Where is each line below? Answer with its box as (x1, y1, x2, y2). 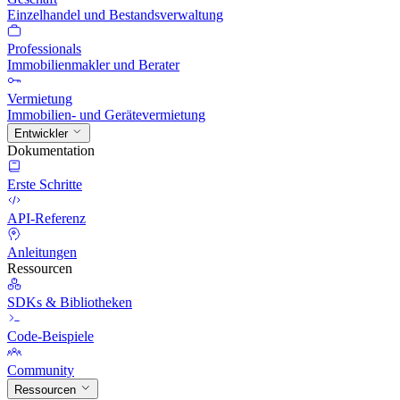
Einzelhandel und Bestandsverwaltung (7, 7, 223, 23)
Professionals (7, 41, 81, 57)
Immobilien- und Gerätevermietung (7, 107, 205, 123)
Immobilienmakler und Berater (7, 57, 179, 73)
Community (7, 362, 74, 379)
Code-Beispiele (7, 329, 94, 345)
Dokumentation (7, 143, 95, 159)
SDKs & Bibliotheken (7, 295, 132, 311)
